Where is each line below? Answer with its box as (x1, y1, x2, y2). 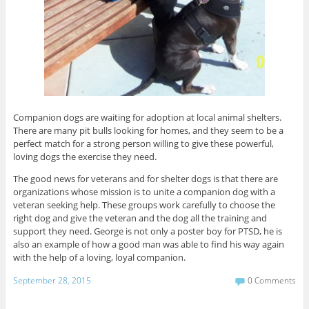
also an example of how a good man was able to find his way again (12, 237, 284, 250)
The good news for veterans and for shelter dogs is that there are (12, 172, 278, 185)
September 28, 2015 (12, 275, 91, 287)
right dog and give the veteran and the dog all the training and (12, 211, 267, 224)
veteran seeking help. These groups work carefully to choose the (12, 198, 275, 211)
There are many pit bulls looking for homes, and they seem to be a (12, 123, 283, 137)
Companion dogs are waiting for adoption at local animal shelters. (12, 110, 281, 123)
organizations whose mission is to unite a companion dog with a (12, 185, 275, 198)
